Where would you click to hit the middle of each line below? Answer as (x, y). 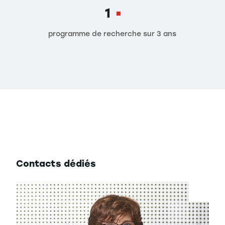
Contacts (40, 163)
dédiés (80, 163)
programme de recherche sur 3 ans (113, 34)
